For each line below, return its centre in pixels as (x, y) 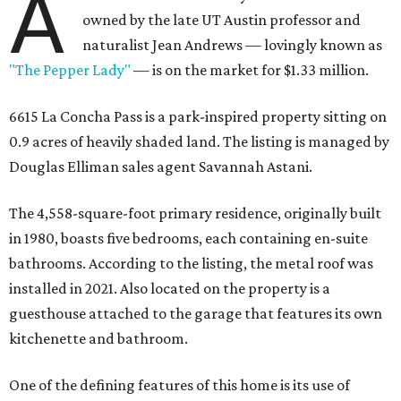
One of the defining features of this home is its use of (179, 385)
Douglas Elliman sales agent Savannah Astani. (161, 167)
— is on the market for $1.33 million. (250, 70)
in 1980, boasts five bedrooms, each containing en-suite (188, 239)
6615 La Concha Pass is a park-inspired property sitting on (198, 117)
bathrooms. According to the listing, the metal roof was (191, 264)
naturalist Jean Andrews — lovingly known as (233, 45)
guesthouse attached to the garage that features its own (196, 314)
